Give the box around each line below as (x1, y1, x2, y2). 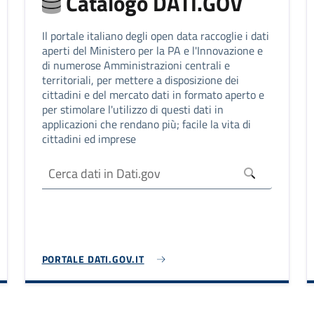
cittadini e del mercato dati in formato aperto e (41, 86, 264, 104)
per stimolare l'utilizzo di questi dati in (41, 101, 224, 118)
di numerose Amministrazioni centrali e (41, 57, 230, 74)
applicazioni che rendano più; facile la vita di (41, 116, 251, 133)
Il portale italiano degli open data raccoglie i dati (41, 27, 269, 45)
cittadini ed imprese (41, 130, 136, 148)
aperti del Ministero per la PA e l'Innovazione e (41, 42, 263, 60)
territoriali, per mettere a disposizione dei (41, 71, 239, 89)
